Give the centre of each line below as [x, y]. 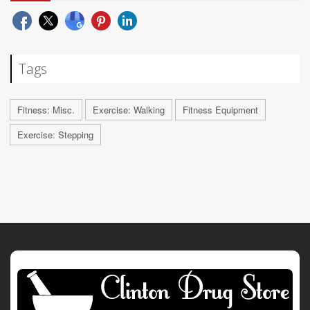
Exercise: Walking [129, 110]
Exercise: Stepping [55, 135]
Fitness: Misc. [46, 110]
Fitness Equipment [220, 110]
